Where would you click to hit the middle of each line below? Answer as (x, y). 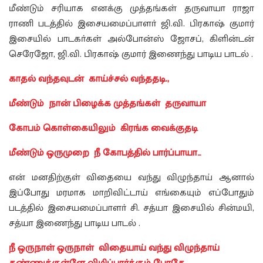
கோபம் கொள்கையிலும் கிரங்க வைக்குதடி (103, 129)
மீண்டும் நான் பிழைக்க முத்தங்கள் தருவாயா (107, 104)
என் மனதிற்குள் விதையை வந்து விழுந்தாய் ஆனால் (131, 178)
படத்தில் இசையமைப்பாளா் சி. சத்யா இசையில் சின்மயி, (131, 208)
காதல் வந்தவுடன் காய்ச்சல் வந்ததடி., (89, 79)
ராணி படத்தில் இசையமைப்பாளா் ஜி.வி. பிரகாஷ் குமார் (131, 24)
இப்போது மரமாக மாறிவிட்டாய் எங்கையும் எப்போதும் (131, 193)
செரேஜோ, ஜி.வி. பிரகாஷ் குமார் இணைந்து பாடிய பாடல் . (131, 55)
